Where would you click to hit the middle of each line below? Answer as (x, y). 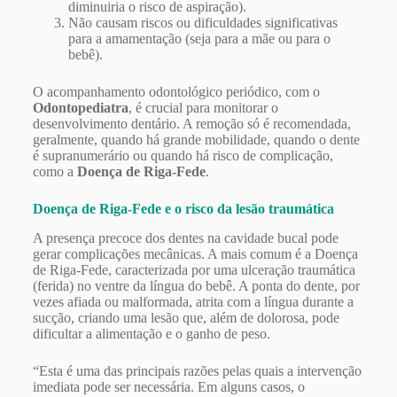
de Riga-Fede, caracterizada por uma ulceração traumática (194, 269)
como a (54, 172)
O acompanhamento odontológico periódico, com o (176, 92)
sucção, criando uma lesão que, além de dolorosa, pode (186, 317)
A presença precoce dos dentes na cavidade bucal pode (185, 237)
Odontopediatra (80, 108)
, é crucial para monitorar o (203, 108)
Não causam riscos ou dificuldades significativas (202, 23)
